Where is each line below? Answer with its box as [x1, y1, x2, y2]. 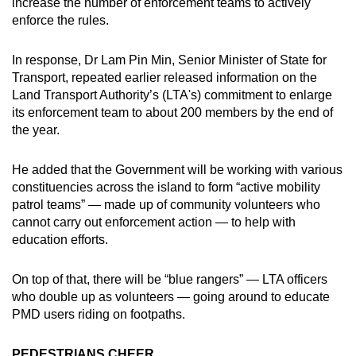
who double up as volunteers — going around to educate [12, 290, 330, 304]
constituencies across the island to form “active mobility [12, 180, 320, 195]
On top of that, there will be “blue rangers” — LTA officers [12, 273, 327, 287]
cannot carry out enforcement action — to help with [12, 215, 296, 230]
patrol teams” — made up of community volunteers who [12, 198, 320, 212]
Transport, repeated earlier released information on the [12, 71, 317, 85]
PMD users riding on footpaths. [12, 308, 185, 322]
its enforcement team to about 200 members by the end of [12, 106, 333, 120]
